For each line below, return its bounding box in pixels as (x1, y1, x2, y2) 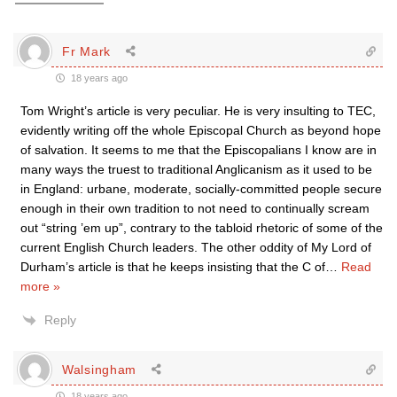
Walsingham (62, 362, 136, 377)
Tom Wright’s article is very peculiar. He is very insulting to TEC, (20, 104, 376, 118)
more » (20, 279, 60, 293)
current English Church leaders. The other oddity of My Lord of (20, 240, 371, 254)
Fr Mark (62, 43, 111, 58)
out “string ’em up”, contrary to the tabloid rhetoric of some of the (20, 221, 383, 235)
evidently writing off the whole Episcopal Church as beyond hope (20, 123, 381, 137)
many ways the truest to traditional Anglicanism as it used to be (20, 162, 372, 176)
